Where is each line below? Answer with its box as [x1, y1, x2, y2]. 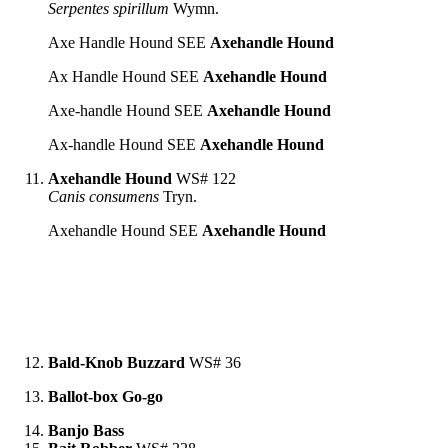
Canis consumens [48, 187, 159, 205]
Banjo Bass [48, 421, 124, 439]
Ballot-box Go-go [48, 387, 163, 405]
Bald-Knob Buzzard [48, 353, 185, 371]
